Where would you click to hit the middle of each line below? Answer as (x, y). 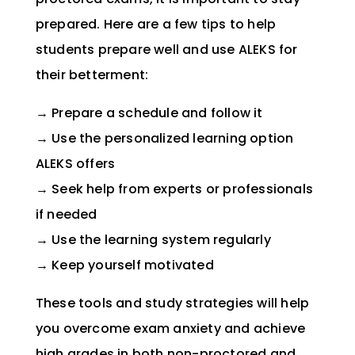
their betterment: (94, 74)
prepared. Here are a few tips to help (156, 24)
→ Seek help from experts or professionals (174, 189)
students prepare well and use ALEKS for (166, 49)
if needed (66, 214)
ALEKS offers (75, 163)
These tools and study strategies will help (172, 303)
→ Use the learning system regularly (153, 239)
